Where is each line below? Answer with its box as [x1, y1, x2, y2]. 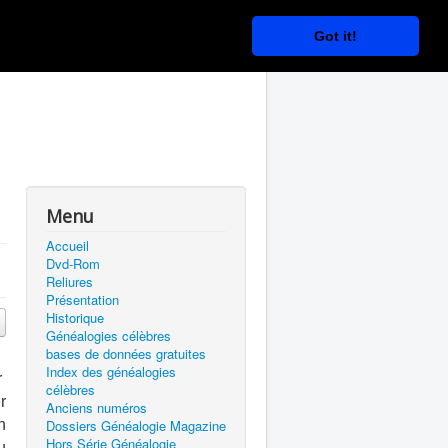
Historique [46, 308, 104, 327]
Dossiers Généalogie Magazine [46, 416, 226, 435]
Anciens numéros [46, 398, 147, 417]
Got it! [314, 27, 358, 44]
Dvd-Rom [46, 254, 100, 273]
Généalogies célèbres [46, 326, 171, 345]
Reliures [46, 272, 93, 291]
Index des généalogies [46, 362, 176, 381]
